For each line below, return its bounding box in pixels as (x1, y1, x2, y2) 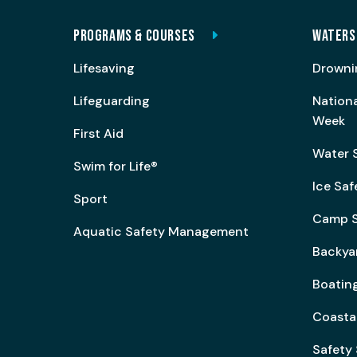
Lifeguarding (73, 92, 150, 109)
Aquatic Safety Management (73, 223, 249, 240)
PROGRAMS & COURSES (73, 26, 195, 45)
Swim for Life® (73, 158, 158, 175)
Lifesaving (73, 60, 135, 76)
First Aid (73, 125, 124, 142)
